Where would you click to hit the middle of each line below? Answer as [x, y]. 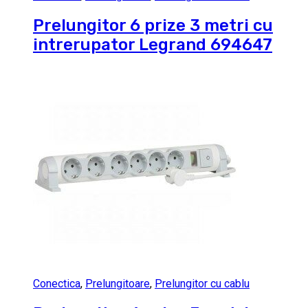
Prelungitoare [118, 284]
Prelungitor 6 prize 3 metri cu [153, 26]
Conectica [57, 284]
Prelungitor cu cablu [202, 284]
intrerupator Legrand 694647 [153, 45]
